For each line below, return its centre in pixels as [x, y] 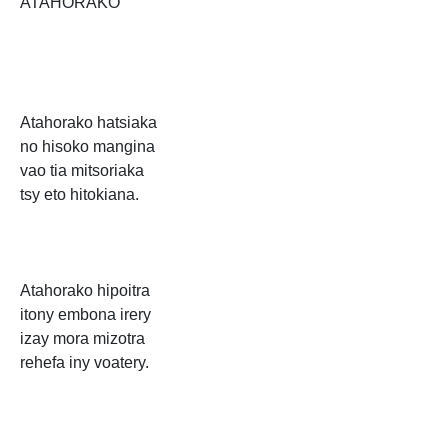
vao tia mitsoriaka [82, 171]
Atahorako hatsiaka [88, 123]
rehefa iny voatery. [84, 363]
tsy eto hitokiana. [79, 195]
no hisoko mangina [87, 147]
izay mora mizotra [82, 339]
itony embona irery [85, 315]
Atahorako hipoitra [85, 291]
